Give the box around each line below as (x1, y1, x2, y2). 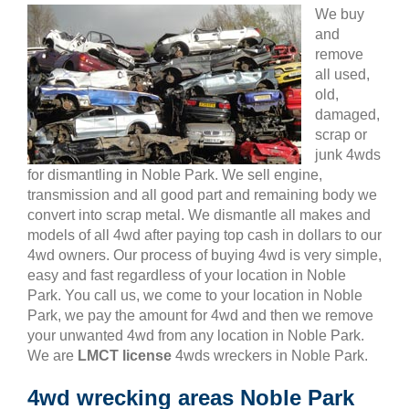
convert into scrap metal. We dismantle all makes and (27, 207, 371, 223)
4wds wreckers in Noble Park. (172, 348, 368, 363)
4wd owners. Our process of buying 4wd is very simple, (27, 247, 382, 263)
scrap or (315, 127, 367, 142)
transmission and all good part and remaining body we (27, 187, 377, 203)
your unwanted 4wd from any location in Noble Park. (27, 328, 364, 343)
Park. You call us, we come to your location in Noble (27, 288, 362, 303)
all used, (315, 67, 370, 82)
